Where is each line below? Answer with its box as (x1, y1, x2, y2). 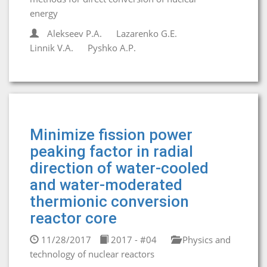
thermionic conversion (30, 193, 189, 210)
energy (30, 7, 58, 19)
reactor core (30, 209, 117, 227)
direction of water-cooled (30, 159, 209, 177)
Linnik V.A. (30, 42, 73, 54)
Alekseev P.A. (47, 27, 102, 39)
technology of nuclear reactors (30, 248, 154, 260)
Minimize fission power (30, 126, 193, 144)
